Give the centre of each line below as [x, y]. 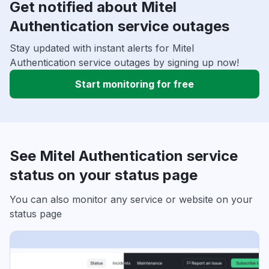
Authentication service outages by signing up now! [124, 63]
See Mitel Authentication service [124, 156]
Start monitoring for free [134, 84]
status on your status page [104, 175]
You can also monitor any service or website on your [131, 200]
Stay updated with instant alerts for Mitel [102, 48]
